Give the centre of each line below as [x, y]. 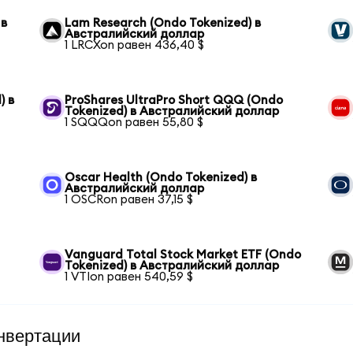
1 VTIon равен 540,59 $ [129, 277]
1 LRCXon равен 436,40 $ [135, 45]
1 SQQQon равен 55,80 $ [134, 122]
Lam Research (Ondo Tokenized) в [163, 23]
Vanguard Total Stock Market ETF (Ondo [183, 255]
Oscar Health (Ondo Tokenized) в [161, 177]
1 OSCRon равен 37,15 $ [129, 199]
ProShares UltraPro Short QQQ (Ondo [174, 100]
